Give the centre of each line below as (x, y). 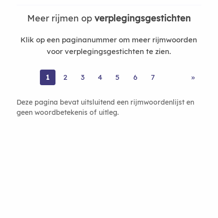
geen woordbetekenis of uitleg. (67, 112)
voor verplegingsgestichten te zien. (109, 51)
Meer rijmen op (61, 18)
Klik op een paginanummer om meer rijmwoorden (109, 40)
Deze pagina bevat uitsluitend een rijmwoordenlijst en (105, 102)
